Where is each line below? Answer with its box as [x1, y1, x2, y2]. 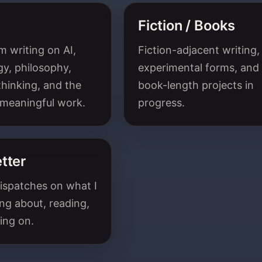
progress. [138, 96, 185, 109]
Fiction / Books [138, 16, 236, 34]
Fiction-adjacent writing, [138, 43, 260, 56]
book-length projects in [138, 78, 254, 91]
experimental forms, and [138, 61, 259, 74]
